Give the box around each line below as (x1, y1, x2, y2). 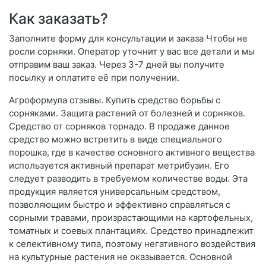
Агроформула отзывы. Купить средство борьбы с (9, 94, 220, 106)
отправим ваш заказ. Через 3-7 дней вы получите (9, 59, 224, 71)
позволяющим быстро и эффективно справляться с (9, 199, 230, 211)
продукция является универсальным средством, (9, 186, 220, 198)
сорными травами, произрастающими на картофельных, (9, 212, 253, 224)
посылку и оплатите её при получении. (9, 72, 179, 84)
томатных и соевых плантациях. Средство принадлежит (9, 225, 254, 237)
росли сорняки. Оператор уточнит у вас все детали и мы (9, 46, 255, 58)
